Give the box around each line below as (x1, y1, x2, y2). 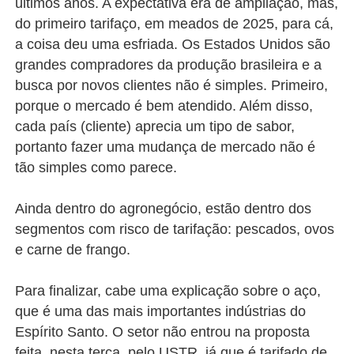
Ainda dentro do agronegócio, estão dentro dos (15, 201, 312, 217)
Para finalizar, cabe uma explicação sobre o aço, (15, 283, 322, 299)
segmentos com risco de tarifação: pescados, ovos (15, 221, 335, 237)
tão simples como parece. (15, 160, 178, 175)
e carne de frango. (15, 242, 131, 258)
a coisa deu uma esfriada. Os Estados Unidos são (15, 36, 331, 52)
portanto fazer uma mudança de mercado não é (15, 139, 316, 155)
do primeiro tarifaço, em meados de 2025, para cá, (15, 16, 334, 32)
